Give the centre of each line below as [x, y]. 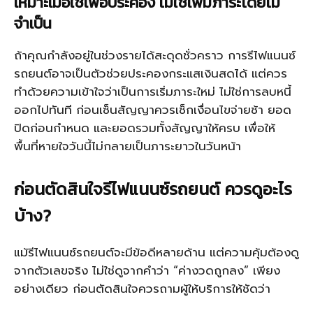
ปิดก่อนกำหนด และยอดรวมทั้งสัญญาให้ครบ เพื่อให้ [145, 128]
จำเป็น [33, 23]
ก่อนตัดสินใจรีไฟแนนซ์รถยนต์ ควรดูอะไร [153, 189]
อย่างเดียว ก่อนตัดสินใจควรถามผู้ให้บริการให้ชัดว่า [144, 289]
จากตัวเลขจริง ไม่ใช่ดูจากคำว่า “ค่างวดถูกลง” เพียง [147, 270]
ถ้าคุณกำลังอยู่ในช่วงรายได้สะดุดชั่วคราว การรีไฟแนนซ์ [155, 55]
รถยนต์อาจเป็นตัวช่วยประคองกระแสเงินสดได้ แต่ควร [151, 73]
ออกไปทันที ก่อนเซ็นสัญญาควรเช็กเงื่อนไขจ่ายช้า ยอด [153, 110]
